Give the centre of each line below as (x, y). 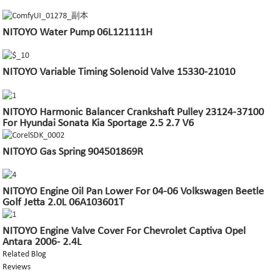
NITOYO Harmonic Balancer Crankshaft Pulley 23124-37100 (133, 112)
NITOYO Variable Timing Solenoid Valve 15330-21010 (119, 73)
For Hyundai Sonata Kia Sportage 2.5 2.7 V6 (98, 123)
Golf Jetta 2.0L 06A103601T (64, 203)
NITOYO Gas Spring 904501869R (73, 152)
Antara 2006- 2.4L (42, 243)
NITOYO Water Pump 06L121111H (78, 33)
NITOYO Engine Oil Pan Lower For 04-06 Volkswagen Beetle (133, 192)
